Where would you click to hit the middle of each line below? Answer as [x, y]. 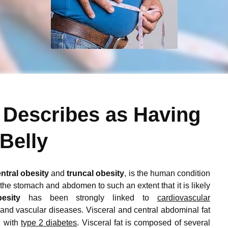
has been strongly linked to [89, 197]
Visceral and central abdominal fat [148, 210]
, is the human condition [167, 173]
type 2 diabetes [49, 222]
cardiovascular [183, 197]
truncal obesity [96, 173]
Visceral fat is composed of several [146, 222]
